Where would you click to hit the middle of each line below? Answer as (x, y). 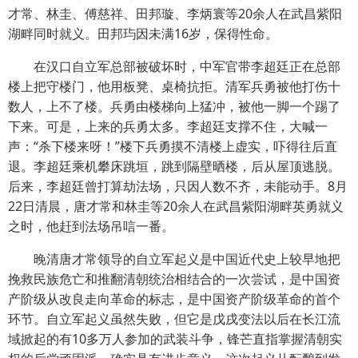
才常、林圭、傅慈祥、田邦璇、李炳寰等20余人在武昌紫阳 (175, 13)
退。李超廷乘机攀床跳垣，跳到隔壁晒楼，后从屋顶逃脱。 (174, 166)
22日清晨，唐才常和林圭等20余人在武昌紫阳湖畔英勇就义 (176, 206)
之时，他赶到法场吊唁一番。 (91, 226)
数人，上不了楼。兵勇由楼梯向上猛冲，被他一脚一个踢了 (174, 106)
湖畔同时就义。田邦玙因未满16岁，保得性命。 (143, 33)
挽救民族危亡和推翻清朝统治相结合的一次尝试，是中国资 (174, 278)
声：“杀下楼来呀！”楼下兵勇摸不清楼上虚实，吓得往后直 (173, 146)
